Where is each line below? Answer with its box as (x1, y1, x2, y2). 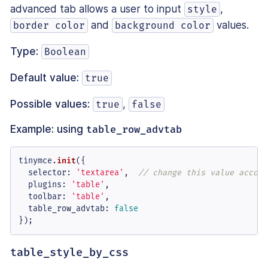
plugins (28, 179, 62, 190)
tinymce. (18, 156, 57, 166)
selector (28, 167, 66, 178)
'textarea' (75, 167, 124, 178)
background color (115, 20, 211, 32)
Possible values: (10, 98, 90, 111)
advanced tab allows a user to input (10, 3, 184, 16)
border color (13, 20, 86, 32)
